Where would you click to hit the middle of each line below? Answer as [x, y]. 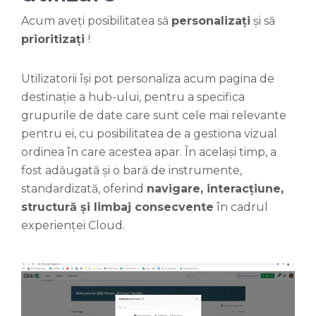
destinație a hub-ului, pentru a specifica [133, 97]
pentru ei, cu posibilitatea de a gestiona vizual [149, 134]
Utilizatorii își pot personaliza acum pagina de [148, 79]
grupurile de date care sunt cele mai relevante [154, 116]
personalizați [211, 21]
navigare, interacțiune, [215, 189]
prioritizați [55, 39]
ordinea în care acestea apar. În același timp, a [149, 152]
